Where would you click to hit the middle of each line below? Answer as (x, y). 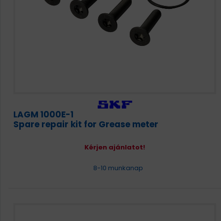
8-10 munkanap (117, 168)
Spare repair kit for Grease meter (86, 124)
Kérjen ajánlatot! (115, 147)
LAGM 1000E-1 (43, 114)
